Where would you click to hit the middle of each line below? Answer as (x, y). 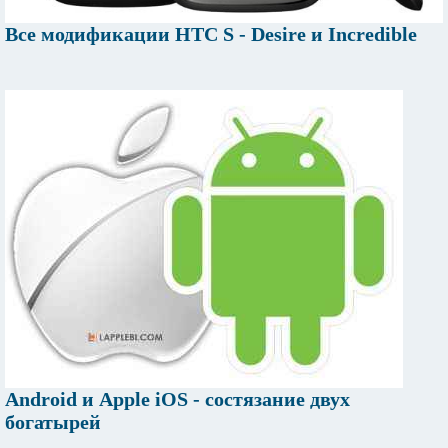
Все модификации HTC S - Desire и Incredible (211, 33)
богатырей (53, 421)
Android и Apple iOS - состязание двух (177, 398)
